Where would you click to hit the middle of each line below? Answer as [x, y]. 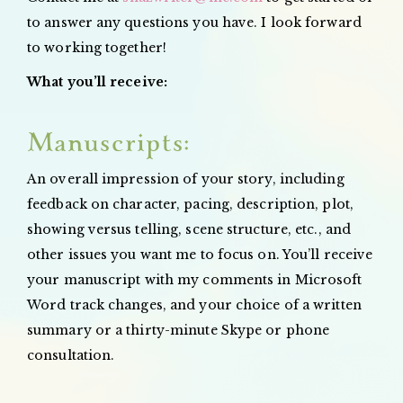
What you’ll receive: [97, 81]
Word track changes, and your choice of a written [194, 304]
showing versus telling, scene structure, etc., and [189, 229]
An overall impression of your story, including [186, 179]
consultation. [71, 355]
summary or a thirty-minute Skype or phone [179, 330]
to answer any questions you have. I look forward [194, 22]
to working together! [97, 47]
